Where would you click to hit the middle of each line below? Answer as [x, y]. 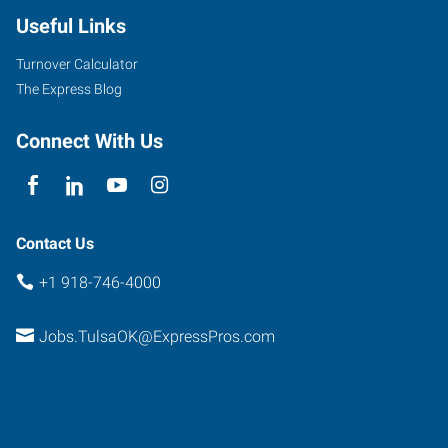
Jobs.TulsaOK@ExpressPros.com [156, 336]
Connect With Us [89, 140]
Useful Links [71, 25]
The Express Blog [69, 88]
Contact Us [55, 243]
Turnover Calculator [77, 63]
